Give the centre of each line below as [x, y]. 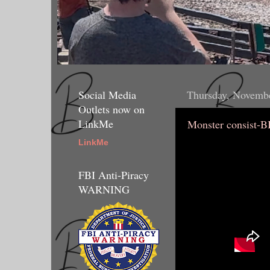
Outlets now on [111, 109]
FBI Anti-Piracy [114, 175]
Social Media [107, 94]
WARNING [104, 190]
